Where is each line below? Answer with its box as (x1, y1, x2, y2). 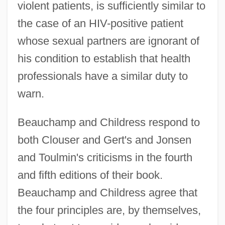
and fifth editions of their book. (17, 168, 163, 181)
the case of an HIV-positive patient (17, 17, 183, 30)
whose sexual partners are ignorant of (17, 34, 199, 47)
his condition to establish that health (17, 52, 190, 65)
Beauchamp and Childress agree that (17, 186, 197, 199)
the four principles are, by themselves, (17, 203, 201, 216)
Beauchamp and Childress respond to (17, 116, 200, 129)
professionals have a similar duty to (17, 69, 188, 82)
